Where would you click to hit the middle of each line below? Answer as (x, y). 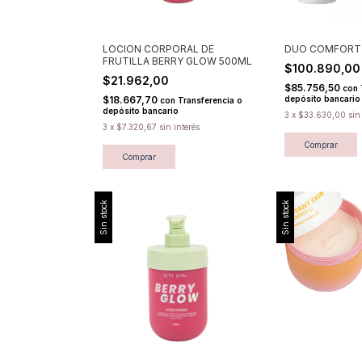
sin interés (179, 126)
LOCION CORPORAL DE (158, 48)
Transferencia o (210, 100)
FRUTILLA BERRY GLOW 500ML (177, 61)
